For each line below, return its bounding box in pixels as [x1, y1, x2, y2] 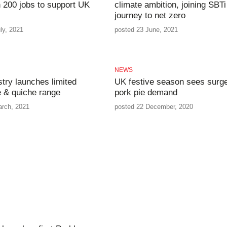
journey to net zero [114, 11, 185, 20]
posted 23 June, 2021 [114, 26, 178, 34]
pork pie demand [114, 88, 177, 98]
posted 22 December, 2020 [114, 103, 193, 111]
